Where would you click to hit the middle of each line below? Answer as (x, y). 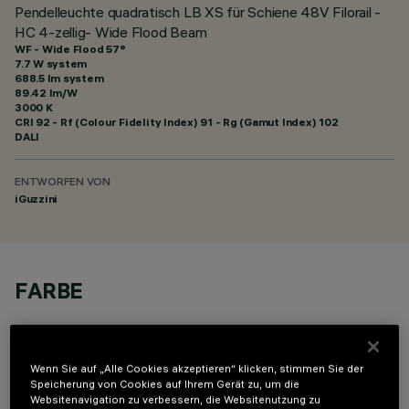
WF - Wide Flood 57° (70, 49)
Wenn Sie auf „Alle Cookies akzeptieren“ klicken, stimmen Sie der (197, 368)
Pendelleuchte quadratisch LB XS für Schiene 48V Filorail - (198, 12)
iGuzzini (37, 199)
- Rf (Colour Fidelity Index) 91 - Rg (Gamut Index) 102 (194, 122)
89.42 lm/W (46, 93)
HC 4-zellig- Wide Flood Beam (111, 32)
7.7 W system (51, 63)
